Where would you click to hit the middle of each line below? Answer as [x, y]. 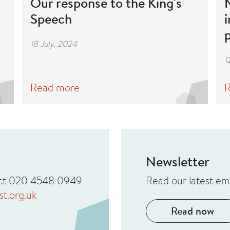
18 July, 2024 [54, 43]
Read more [55, 87]
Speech [51, 18]
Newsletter [178, 161]
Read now [193, 211]
